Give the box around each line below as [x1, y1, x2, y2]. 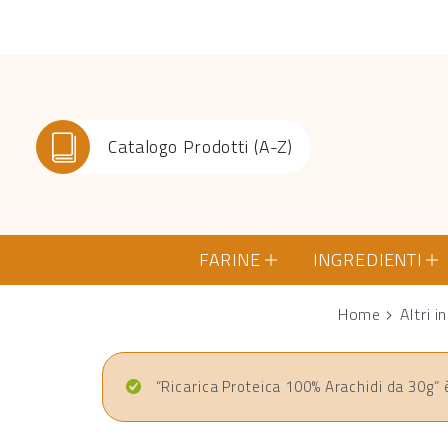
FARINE [199, 245, 261, 273]
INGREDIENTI [313, 245, 423, 273]
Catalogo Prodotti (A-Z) [107, 132, 294, 160]
